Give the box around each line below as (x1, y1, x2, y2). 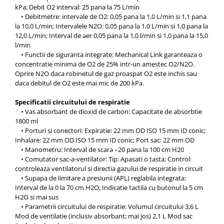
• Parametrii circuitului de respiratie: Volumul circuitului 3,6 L (15, 202, 198, 211)
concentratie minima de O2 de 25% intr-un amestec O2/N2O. (15, 59, 194, 69)
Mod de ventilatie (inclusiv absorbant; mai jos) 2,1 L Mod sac (15, 211, 192, 221)
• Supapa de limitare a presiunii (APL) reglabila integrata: (15, 173, 186, 183)
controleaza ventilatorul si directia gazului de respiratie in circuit (15, 164, 203, 173)
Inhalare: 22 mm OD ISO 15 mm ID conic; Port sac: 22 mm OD (15, 135, 194, 145)
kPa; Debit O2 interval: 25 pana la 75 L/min (15, 2, 139, 12)
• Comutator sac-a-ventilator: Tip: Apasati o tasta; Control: (15, 154, 191, 164)
